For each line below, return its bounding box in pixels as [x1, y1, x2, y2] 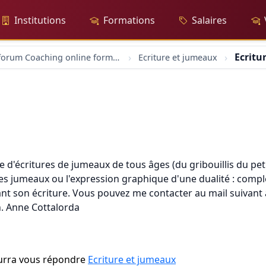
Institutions [14, 14, 66, 27]
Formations [103, 14, 155, 27]
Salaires [192, 14, 227, 27]
